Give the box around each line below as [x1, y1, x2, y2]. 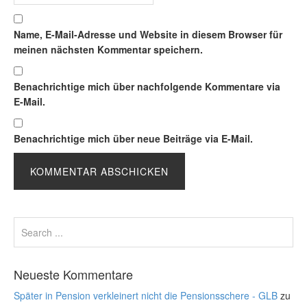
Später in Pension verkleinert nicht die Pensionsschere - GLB [14, 288, 278, 302]
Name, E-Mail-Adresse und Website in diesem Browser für [14, 27, 282, 41]
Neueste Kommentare [14, 265, 133, 283]
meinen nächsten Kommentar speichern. [14, 42, 203, 56]
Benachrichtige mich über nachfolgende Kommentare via [14, 79, 280, 93]
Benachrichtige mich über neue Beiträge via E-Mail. [14, 132, 253, 145]
